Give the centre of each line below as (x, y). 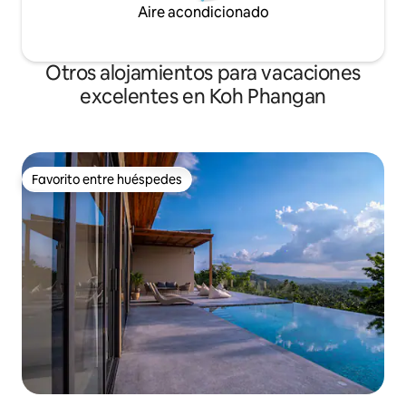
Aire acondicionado (203, 12)
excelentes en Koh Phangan (203, 97)
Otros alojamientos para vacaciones (203, 73)
